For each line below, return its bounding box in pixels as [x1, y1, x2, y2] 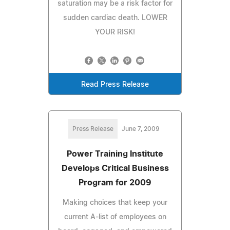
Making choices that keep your [63, 199, 167, 206]
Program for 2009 [79, 178, 151, 187]
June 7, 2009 [122, 125, 160, 132]
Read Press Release [81, 81, 149, 88]
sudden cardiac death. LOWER [63, 14, 167, 22]
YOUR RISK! [95, 28, 135, 36]
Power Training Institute [67, 149, 163, 158]
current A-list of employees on [64, 213, 166, 221]
